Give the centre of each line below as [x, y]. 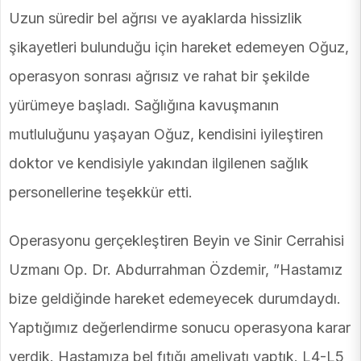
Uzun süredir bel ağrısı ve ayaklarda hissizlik [156, 19]
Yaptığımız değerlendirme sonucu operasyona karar [180, 328]
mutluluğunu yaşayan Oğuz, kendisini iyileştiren [166, 135]
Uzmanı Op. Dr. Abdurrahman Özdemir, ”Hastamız [176, 270]
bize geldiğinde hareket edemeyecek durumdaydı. [175, 299]
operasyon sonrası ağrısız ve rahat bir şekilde [159, 77]
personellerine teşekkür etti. [101, 193]
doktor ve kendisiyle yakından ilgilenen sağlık [159, 164]
